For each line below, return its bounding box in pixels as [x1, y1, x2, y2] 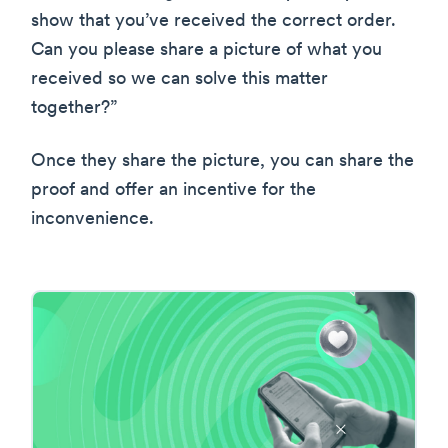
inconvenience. [31, 210, 154, 230]
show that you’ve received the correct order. [31, 12, 396, 32]
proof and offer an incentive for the [31, 181, 316, 201]
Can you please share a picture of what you [31, 41, 382, 61]
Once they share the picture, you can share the [31, 152, 414, 172]
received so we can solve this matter [31, 70, 328, 90]
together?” [31, 99, 117, 119]
